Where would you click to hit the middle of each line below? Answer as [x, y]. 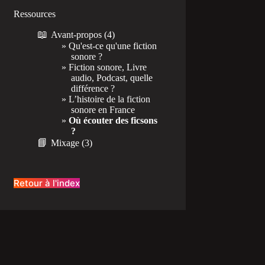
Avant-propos [77, 34]
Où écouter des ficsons [113, 120]
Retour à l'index [47, 183]
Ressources [35, 14]
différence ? [93, 88]
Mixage [65, 143]
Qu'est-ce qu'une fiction [113, 46]
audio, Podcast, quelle [112, 77]
